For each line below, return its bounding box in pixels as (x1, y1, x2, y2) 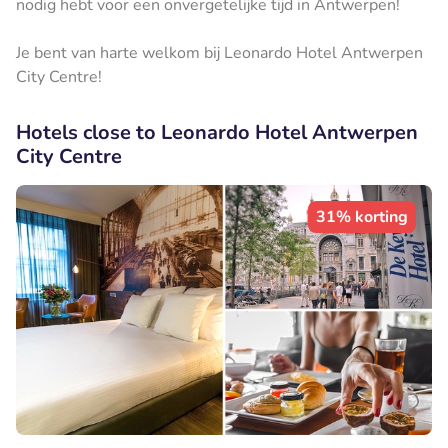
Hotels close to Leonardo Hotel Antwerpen (16, 118, 418, 146)
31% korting (316, 205, 408, 228)
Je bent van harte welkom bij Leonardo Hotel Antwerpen (16, 41, 423, 64)
